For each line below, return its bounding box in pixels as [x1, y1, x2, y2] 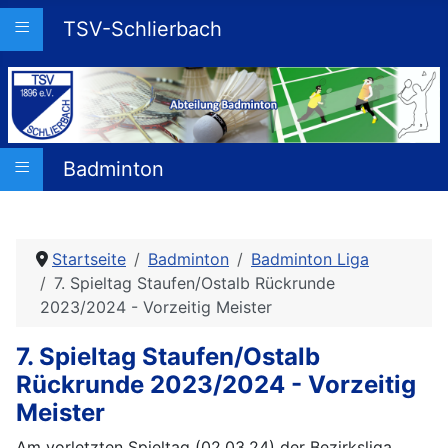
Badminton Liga [251, 248, 369, 269]
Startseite [52, 248, 126, 269]
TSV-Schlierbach [63, 16, 222, 41]
